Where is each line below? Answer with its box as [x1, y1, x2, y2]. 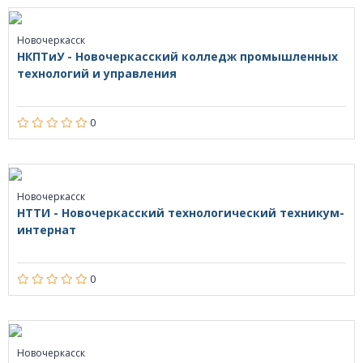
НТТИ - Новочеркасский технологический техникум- [17, 205, 344, 221]
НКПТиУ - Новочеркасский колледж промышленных [17, 49, 338, 65]
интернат [17, 222, 76, 238]
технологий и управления [17, 66, 177, 82]
